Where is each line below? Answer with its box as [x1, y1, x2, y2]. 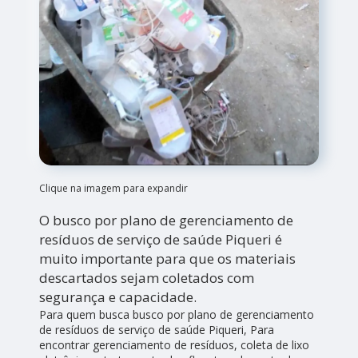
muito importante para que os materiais [39, 249, 296, 268]
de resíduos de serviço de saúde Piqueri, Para [39, 322, 275, 338]
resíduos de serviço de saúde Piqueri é [39, 230, 283, 249]
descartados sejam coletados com [39, 268, 255, 288]
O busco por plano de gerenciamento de [39, 211, 294, 230]
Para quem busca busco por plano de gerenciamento [39, 307, 315, 323]
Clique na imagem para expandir [39, 181, 189, 196]
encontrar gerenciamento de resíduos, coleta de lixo [39, 337, 310, 353]
